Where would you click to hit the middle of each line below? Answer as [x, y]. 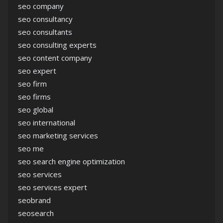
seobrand [34, 200]
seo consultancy [45, 19]
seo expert [37, 71]
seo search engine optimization [71, 162]
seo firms [34, 97]
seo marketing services [58, 136]
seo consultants [45, 32]
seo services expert [53, 187]
